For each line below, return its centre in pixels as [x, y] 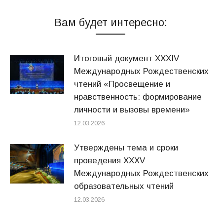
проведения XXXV [110, 161]
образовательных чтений [124, 186]
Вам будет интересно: [110, 22]
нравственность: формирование [138, 97]
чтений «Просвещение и [122, 84]
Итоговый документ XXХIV [127, 58]
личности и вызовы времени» [132, 110]
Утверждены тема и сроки [126, 148]
